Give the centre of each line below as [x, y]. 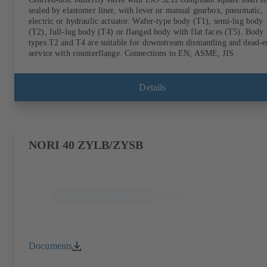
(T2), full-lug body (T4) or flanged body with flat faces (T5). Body [146, 32]
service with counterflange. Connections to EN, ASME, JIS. [132, 54]
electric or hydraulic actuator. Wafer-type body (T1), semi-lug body [146, 21]
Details [153, 87]
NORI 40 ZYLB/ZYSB [86, 145]
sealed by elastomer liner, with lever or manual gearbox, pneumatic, [146, 11]
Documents [51, 246]
